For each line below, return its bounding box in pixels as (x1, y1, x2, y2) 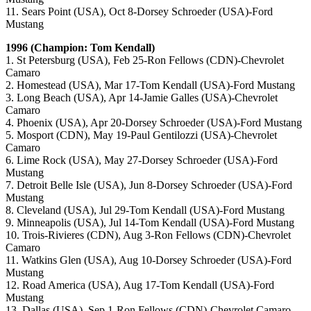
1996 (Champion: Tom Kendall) (6, 42, 155, 54)
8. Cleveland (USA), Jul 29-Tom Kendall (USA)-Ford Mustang (6, 204, 285, 217)
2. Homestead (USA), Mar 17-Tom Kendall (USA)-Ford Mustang (6, 79, 295, 92)
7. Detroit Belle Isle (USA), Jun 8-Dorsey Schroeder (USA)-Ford (6, 179, 292, 192)
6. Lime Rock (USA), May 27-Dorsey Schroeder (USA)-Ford (6, 154, 278, 167)
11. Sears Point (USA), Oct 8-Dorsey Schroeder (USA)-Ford (6, 6, 273, 18)
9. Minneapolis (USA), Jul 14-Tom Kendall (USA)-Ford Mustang (6, 217, 294, 229)
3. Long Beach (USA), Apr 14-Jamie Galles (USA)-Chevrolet (6, 92, 278, 104)
